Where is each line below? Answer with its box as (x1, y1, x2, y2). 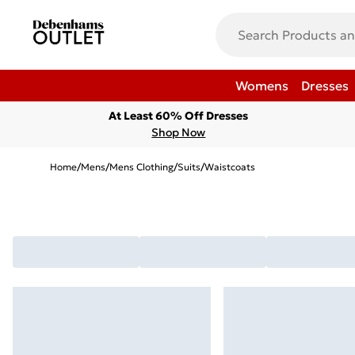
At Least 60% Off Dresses (109, 109, 249, 123)
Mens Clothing (109, 161, 174, 173)
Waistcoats (204, 161, 255, 173)
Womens (235, 78, 288, 94)
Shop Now (151, 125, 206, 139)
